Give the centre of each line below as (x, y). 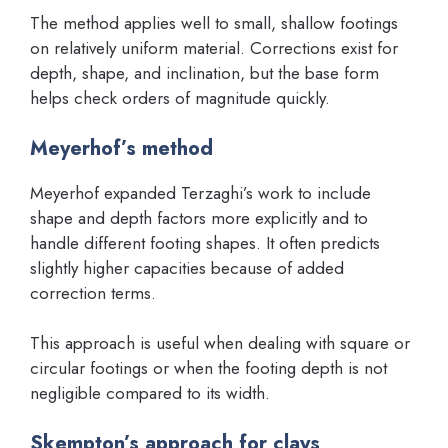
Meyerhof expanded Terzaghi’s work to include (200, 192)
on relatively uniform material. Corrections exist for (214, 48)
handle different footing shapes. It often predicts (205, 242)
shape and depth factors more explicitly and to (199, 217)
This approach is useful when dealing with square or (220, 343)
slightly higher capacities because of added (187, 267)
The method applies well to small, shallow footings (214, 23)
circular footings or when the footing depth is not (208, 368)
